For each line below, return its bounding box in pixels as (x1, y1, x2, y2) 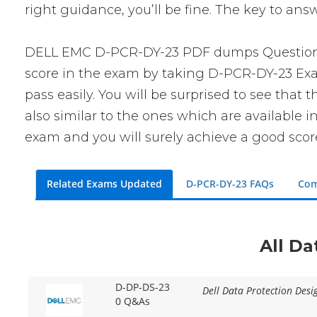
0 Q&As (115, 294, 150, 309)
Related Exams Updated (47, 177, 163, 190)
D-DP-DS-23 (115, 280, 170, 294)
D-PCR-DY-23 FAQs (186, 177, 275, 190)
